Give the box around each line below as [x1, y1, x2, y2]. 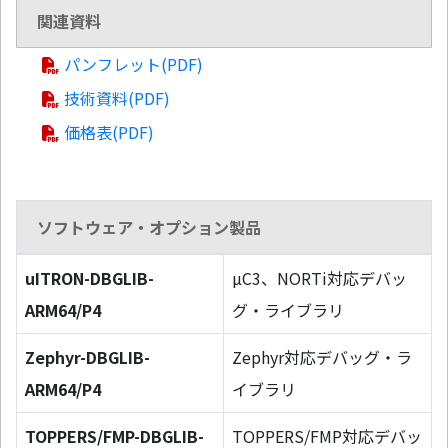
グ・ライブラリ [231, 298, 344, 323]
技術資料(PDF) [64, 86, 170, 111]
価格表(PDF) [64, 120, 154, 145]
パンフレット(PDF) [64, 52, 203, 77]
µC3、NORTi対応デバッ [231, 266, 407, 291]
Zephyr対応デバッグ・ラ [231, 345, 412, 370]
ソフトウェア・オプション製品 [37, 215, 261, 240]
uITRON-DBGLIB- [24, 266, 154, 291]
